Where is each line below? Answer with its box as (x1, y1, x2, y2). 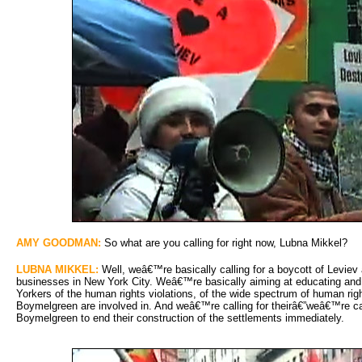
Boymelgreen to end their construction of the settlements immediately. (16, 311, 344, 324)
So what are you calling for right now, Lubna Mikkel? (101, 236, 347, 249)
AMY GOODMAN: (16, 236, 101, 249)
